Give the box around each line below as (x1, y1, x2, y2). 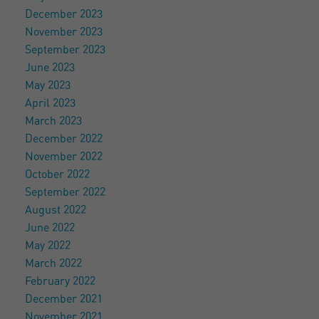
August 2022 (25, 204, 86, 216)
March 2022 (25, 258, 82, 269)
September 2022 (25, 187, 105, 198)
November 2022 (25, 151, 103, 162)
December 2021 (25, 293, 103, 305)
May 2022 (25, 240, 70, 251)
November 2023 (25, 26, 103, 38)
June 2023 (25, 62, 75, 73)
